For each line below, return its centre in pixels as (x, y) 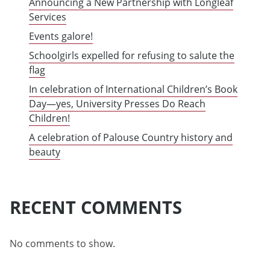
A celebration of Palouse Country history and (131, 138)
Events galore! (61, 36)
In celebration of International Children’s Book (133, 89)
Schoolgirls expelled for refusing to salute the (132, 56)
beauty (45, 152)
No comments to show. (62, 244)
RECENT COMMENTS (96, 207)
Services (48, 17)
